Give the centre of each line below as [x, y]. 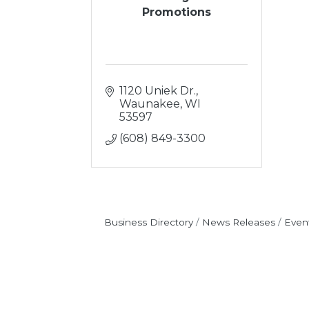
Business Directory [148, 222]
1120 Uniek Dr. [158, 91]
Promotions [176, 12]
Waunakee [150, 104]
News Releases [238, 222]
